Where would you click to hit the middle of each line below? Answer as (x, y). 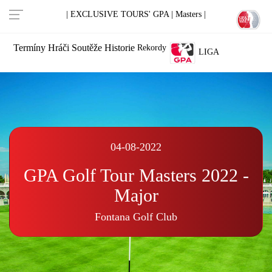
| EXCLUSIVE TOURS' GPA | (120, 14)
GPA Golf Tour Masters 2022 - (136, 175)
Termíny (29, 48)
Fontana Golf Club (136, 216)
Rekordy (152, 48)
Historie (120, 48)
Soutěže (87, 48)
